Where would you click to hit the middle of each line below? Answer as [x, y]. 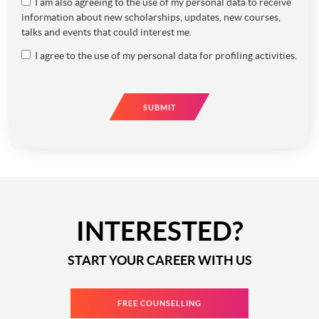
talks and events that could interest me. [106, 32]
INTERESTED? [159, 231]
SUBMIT [159, 108]
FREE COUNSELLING [159, 303]
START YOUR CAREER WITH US [159, 260]
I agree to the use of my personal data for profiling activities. [166, 56]
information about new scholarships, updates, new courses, [151, 17]
